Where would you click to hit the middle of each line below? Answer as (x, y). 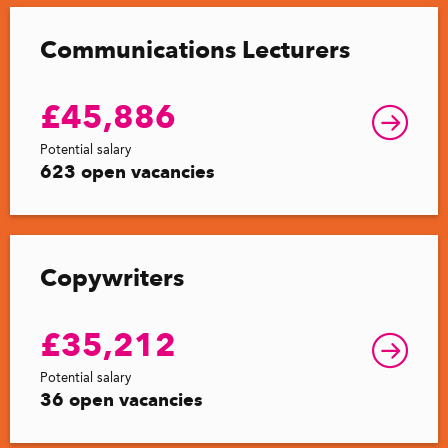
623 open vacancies (127, 171)
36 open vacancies (121, 399)
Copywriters (112, 277)
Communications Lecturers (195, 49)
